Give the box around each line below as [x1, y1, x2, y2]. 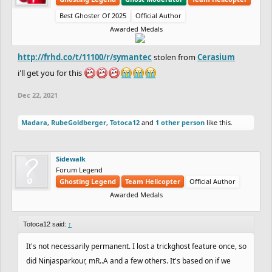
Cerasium [197, 51, 235, 63]
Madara [21, 117, 47, 127]
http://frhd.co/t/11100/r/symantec [18, 51, 152, 63]
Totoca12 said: [23, 220, 68, 228]
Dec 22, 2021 [18, 90, 58, 100]
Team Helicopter [125, 176, 180, 186]
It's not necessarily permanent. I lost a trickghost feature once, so [26, 240, 246, 251]
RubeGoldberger [51, 117, 106, 127]
